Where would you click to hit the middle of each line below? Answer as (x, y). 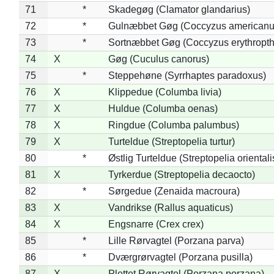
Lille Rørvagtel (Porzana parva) (176, 240)
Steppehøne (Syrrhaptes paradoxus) (187, 75)
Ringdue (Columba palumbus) (173, 125)
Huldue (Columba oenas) (163, 108)
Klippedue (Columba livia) (165, 92)
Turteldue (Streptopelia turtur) (171, 141)
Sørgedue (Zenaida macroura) (174, 191)
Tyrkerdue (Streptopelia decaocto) (181, 174)
